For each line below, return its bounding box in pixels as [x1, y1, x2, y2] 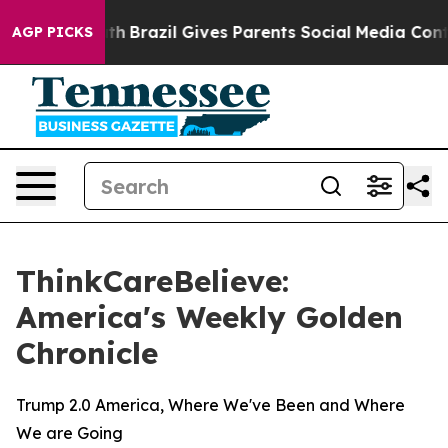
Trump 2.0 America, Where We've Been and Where [16, 395, 405, 415]
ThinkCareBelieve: [16, 262, 289, 300]
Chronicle [16, 334, 158, 372]
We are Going [16, 423, 123, 443]
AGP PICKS [12, 23, 93, 41]
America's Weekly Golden [16, 298, 403, 336]
